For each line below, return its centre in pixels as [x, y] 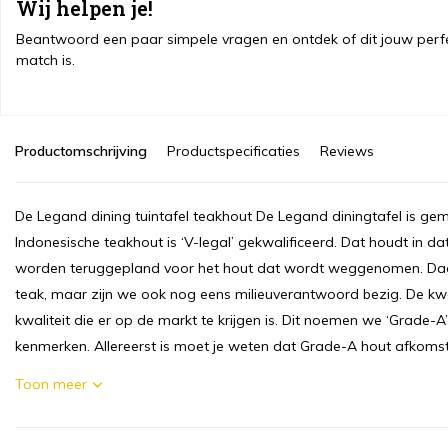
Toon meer [51, 384]
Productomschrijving [81, 151]
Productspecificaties [233, 151]
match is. [45, 60]
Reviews [347, 151]
